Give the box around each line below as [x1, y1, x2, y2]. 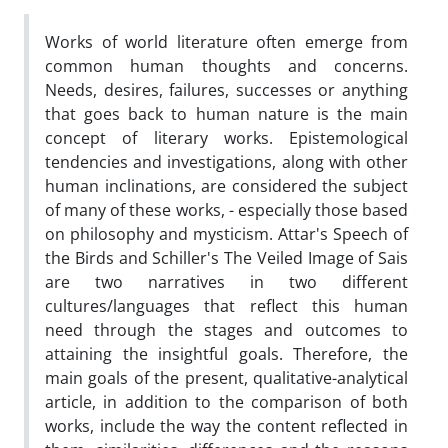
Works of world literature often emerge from [45, 30, 408, 53]
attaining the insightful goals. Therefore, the [45, 342, 408, 365]
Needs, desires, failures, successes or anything [45, 78, 408, 101]
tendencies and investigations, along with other [45, 150, 408, 173]
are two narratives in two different [45, 270, 408, 293]
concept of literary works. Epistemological [45, 126, 408, 149]
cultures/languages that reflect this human [45, 294, 408, 317]
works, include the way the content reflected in [45, 414, 408, 437]
